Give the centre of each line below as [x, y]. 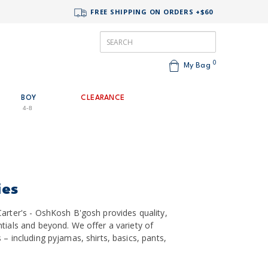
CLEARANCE [103, 98]
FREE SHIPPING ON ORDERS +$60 [150, 12]
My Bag [197, 66]
